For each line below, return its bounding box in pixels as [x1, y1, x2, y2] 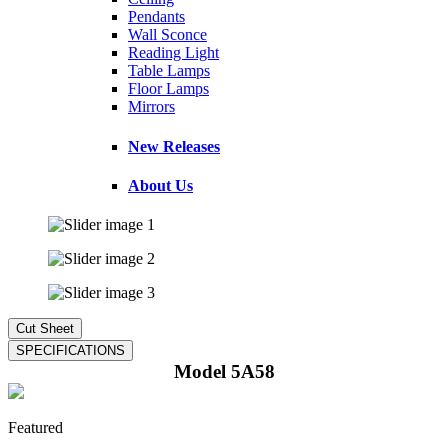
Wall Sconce [128, 26, 207, 44]
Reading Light [128, 44, 219, 62]
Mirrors [128, 98, 175, 116]
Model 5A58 [173, 361, 275, 383]
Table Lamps [128, 62, 210, 80]
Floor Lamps [128, 80, 209, 98]
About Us [128, 176, 193, 194]
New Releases [128, 137, 220, 155]
